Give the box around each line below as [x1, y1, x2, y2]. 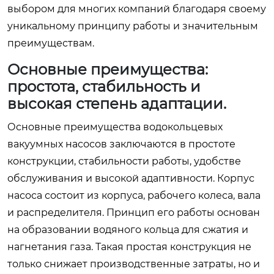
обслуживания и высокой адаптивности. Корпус [7, 172, 254, 184]
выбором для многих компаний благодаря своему [7, 2, 266, 15]
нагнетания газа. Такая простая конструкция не [7, 240, 251, 253]
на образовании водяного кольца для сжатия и [7, 223, 248, 235]
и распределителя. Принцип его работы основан [7, 206, 260, 218]
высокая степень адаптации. [7, 94, 226, 113]
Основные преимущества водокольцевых [7, 120, 223, 133]
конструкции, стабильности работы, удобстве [7, 155, 241, 167]
